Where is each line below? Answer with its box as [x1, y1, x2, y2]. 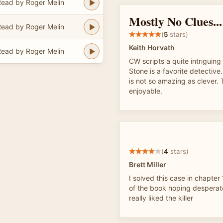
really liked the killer [129, 194, 193, 202]
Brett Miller [129, 160, 166, 169]
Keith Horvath [129, 43, 175, 52]
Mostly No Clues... [129, 12, 222, 30]
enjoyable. [129, 87, 162, 95]
